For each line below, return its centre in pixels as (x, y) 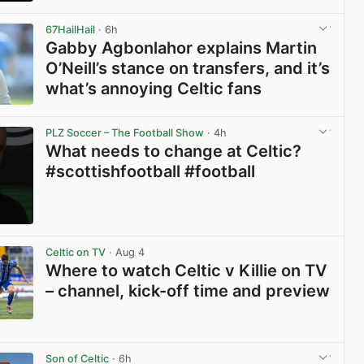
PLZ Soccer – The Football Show (125, 132)
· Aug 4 (126, 253)
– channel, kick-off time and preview (188, 291)
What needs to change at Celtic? (174, 152)
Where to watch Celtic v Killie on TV (186, 271)
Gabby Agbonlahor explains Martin (182, 48)
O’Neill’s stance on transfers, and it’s (188, 68)
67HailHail (71, 29)
